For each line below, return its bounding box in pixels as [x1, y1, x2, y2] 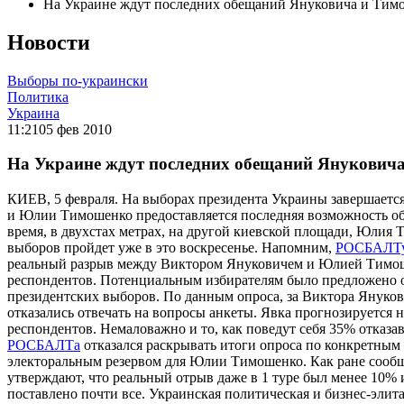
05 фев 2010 [39, 121, 112, 137]
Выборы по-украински [7, 72, 148, 88]
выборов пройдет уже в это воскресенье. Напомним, [7, 240, 335, 256]
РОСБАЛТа [7, 337, 80, 353]
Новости [7, 30, 90, 54]
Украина [7, 105, 60, 121]
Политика [7, 88, 69, 105]
